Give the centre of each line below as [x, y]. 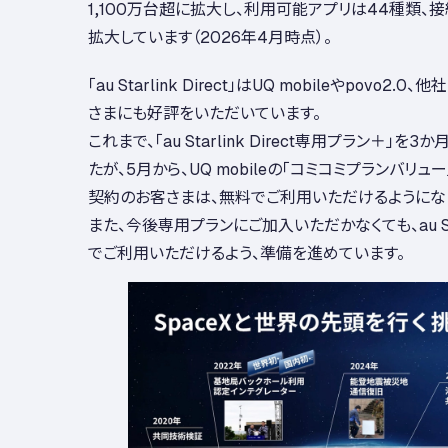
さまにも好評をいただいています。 [204, 111]
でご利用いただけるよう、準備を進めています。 [246, 251]
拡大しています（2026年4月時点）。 [210, 35]
